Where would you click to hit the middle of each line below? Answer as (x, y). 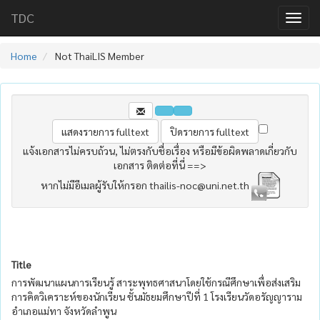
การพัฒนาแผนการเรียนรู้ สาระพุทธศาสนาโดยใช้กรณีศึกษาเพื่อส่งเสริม (156, 282)
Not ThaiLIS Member (99, 56)
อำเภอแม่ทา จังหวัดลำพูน (64, 310)
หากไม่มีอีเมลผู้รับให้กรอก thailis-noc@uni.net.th (146, 184)
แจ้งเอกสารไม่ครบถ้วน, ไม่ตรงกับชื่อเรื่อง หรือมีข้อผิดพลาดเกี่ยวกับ (160, 150)
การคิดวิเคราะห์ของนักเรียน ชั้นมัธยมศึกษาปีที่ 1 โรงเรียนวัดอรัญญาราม (157, 296)
